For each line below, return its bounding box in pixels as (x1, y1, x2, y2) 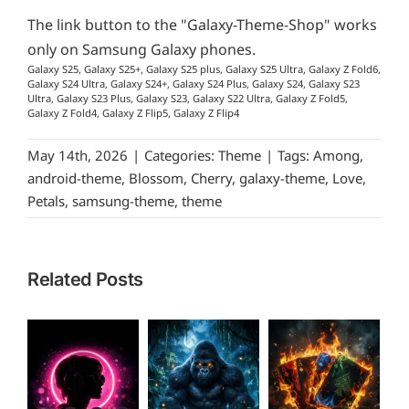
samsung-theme (72, 192, 174, 211)
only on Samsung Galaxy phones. (27, 39, 256, 60)
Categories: (144, 146, 218, 165)
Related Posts (27, 268, 144, 291)
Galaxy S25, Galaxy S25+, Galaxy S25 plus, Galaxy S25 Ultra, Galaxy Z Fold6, (27, 62, 381, 77)
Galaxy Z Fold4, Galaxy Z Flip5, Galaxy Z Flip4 (27, 106, 239, 121)
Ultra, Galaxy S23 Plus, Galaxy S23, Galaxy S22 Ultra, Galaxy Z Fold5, (27, 91, 348, 106)
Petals (27, 192, 65, 211)
